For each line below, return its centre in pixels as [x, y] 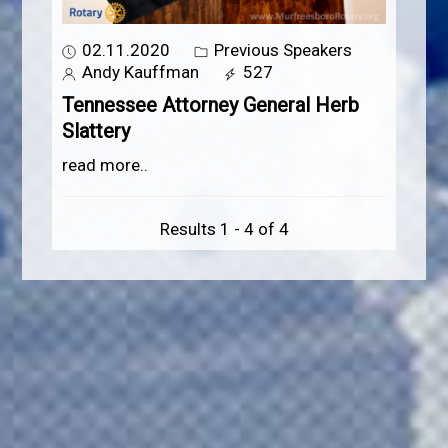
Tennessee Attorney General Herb [211, 105]
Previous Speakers [281, 50]
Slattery [96, 131]
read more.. [105, 165]
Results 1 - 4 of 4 [224, 229]
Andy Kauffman [139, 72]
